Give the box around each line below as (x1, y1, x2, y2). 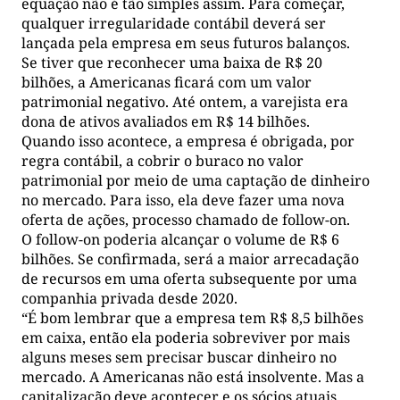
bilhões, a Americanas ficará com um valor (21, 71, 312, 92)
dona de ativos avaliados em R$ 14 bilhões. (21, 111, 310, 131)
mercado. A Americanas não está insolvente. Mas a (21, 366, 364, 387)
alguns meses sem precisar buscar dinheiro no (21, 346, 337, 367)
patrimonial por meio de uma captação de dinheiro (21, 170, 370, 190)
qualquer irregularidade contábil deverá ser (21, 12, 326, 33)
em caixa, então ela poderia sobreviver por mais (21, 327, 350, 347)
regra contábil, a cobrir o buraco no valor (21, 150, 304, 171)
